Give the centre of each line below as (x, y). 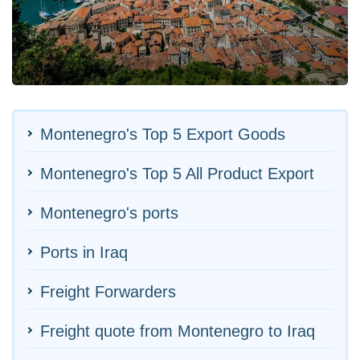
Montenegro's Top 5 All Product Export (177, 173)
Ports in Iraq (84, 252)
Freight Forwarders (108, 291)
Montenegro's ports (109, 213)
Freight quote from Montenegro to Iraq (178, 331)
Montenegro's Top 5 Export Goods (163, 134)
